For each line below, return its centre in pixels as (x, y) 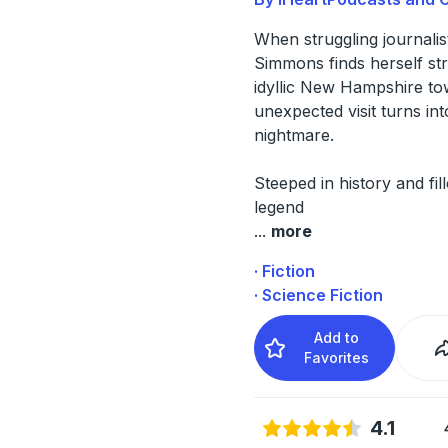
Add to (337, 337)
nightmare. (296, 134)
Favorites (337, 357)
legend (278, 206)
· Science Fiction (318, 294)
